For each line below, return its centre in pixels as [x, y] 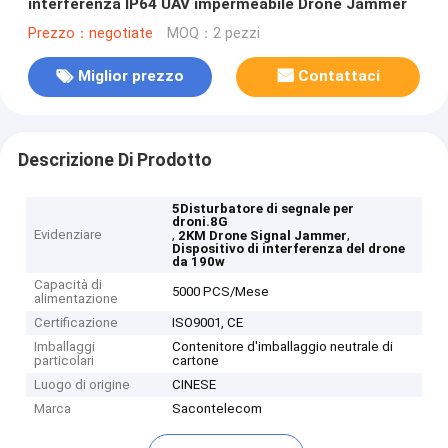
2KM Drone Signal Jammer [263, 236]
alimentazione [76, 299]
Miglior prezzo [130, 76]
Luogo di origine [82, 385]
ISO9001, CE [208, 323]
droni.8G [200, 222]
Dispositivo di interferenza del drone [289, 249]
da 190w [199, 262]
